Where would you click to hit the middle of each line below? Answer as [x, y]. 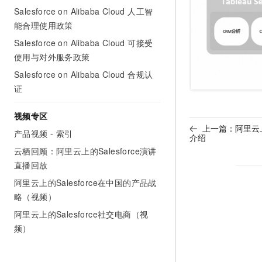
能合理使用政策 [44, 25]
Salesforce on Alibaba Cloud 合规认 [84, 74]
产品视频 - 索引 [44, 133]
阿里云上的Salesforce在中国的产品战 [85, 182]
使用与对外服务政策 [52, 57]
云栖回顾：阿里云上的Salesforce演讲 [85, 151]
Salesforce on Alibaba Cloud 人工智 [84, 11]
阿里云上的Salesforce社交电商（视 [81, 214]
